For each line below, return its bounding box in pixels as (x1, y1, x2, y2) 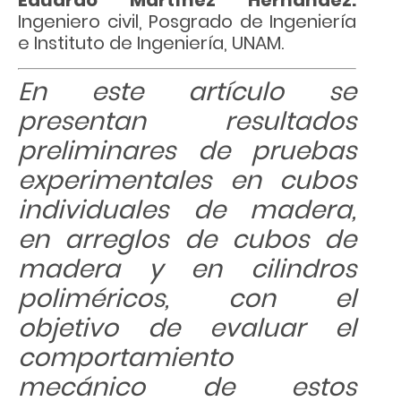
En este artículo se (18, 74, 356, 110)
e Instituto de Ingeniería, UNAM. (18, 30, 284, 56)
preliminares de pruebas (18, 133, 356, 169)
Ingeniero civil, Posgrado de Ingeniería (18, 9, 356, 35)
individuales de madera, (18, 192, 356, 228)
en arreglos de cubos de (18, 222, 356, 258)
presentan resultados (18, 104, 356, 140)
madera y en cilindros (18, 252, 356, 287)
